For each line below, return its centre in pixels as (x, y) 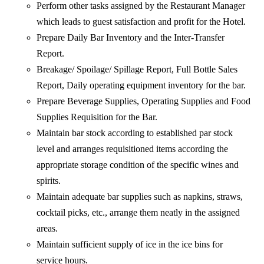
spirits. (49, 181)
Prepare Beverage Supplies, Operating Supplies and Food (144, 101)
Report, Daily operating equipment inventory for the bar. (141, 85)
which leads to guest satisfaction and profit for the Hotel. (141, 22)
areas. (47, 229)
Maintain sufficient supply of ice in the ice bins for (130, 245)
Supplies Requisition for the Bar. (97, 117)
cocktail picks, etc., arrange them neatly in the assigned (138, 213)
